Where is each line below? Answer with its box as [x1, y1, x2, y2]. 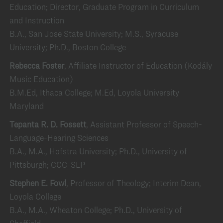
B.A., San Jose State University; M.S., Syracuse [9, 28, 178, 39]
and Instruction [9, 15, 64, 25]
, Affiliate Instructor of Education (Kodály [64, 60, 212, 71]
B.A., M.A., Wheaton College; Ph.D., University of [9, 205, 182, 215]
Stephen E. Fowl [9, 178, 66, 188]
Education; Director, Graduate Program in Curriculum [9, 1, 199, 12]
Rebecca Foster [9, 60, 64, 71]
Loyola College [9, 191, 61, 202]
